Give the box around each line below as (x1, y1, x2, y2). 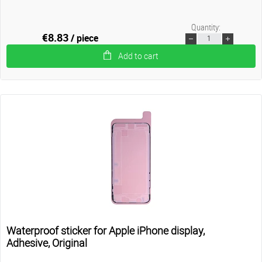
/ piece (71, 31, 99, 44)
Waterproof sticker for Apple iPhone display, (6, 224, 205, 237)
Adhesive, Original (6, 236, 87, 249)
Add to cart (118, 51, 158, 61)
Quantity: (191, 20, 220, 33)
